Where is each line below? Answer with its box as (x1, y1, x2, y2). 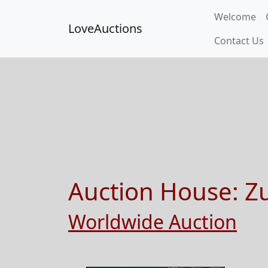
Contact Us (214, 34, 264, 47)
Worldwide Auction (68, 209, 237, 234)
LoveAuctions (68, 20, 142, 36)
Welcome (214, 10, 256, 23)
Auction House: (68, 175, 245, 208)
